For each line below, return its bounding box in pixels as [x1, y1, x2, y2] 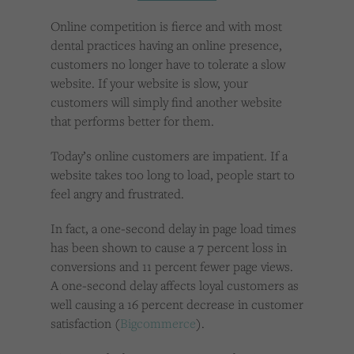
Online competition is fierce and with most [51, 17, 282, 36]
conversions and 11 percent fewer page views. [51, 258, 293, 276]
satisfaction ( [51, 314, 120, 333]
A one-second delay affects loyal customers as [51, 277, 299, 295]
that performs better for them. [51, 112, 214, 130]
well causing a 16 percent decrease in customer [51, 296, 303, 314]
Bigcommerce [120, 314, 196, 333]
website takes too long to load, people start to [51, 166, 295, 184]
